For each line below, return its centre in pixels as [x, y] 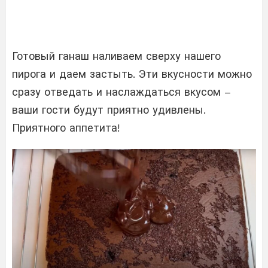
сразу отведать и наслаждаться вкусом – [121, 92]
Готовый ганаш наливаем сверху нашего [116, 56]
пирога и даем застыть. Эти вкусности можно [132, 74]
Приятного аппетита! [66, 127]
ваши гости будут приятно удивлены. [109, 109]
